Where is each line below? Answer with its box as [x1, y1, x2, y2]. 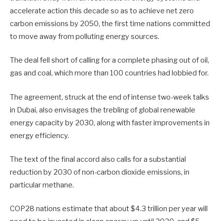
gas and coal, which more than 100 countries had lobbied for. [10, 69, 209, 78]
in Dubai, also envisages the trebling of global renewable [10, 105, 195, 114]
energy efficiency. [10, 131, 69, 140]
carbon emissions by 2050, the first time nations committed [10, 19, 210, 29]
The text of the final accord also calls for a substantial [10, 154, 186, 164]
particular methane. [10, 180, 74, 189]
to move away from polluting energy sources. [10, 32, 159, 41]
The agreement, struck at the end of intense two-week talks [10, 92, 209, 102]
